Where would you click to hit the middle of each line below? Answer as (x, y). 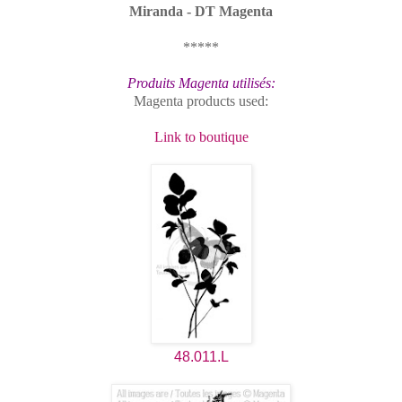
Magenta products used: (201, 101)
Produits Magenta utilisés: (201, 83)
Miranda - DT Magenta (201, 12)
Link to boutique (201, 137)
